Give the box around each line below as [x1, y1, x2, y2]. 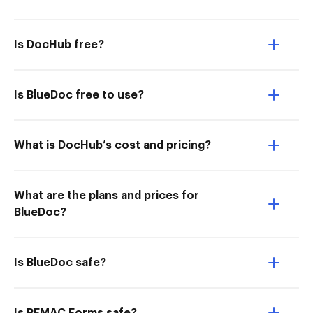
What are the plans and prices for [14, 190, 199, 201]
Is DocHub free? [14, 39, 104, 50]
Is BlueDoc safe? [14, 257, 106, 268]
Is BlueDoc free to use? [14, 89, 144, 101]
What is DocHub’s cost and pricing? [14, 140, 211, 151]
